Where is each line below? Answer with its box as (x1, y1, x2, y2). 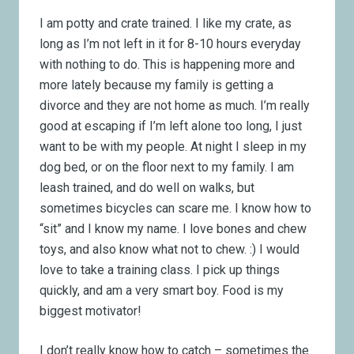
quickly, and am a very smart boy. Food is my (40, 282, 284, 298)
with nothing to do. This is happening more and (40, 56, 296, 72)
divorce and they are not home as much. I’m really (40, 97, 311, 113)
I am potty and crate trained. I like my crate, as (40, 15, 292, 31)
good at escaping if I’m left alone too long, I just (40, 118, 303, 134)
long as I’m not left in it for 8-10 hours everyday (40, 36, 302, 51)
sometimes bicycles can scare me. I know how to (40, 200, 312, 216)
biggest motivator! (40, 303, 142, 318)
